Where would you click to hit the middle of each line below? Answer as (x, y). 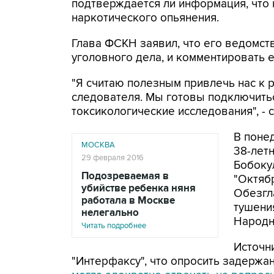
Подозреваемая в (125, 176)
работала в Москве (128, 201)
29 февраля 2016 (113, 158)
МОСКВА (98, 145)
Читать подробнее (114, 226)
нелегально (110, 213)
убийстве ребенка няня (139, 188)
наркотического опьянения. (145, 18)
